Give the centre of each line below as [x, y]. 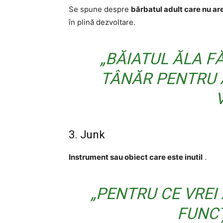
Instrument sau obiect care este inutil [136, 157]
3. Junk [87, 135]
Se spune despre [100, 9]
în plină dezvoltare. [102, 22]
